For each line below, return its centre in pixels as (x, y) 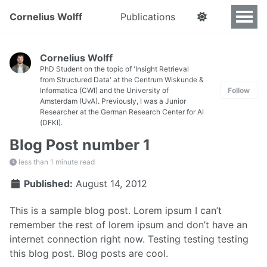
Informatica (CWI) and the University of (104, 90)
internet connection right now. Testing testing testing (129, 239)
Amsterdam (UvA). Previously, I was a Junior (113, 101)
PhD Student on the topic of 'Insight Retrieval (114, 69)
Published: (47, 184)
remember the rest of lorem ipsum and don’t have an (128, 224)
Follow (239, 90)
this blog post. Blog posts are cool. (89, 253)
